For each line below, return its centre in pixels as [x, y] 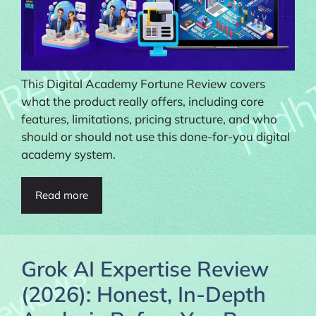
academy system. [68, 154]
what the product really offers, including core [142, 101]
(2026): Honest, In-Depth [144, 294]
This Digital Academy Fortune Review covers [143, 83]
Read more [62, 195]
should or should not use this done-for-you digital [156, 136]
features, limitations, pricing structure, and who [149, 119]
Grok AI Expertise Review [145, 268]
